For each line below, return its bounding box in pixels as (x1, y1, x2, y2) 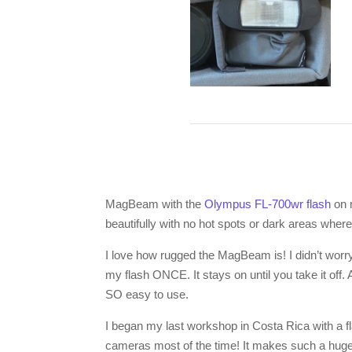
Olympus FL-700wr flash (204, 196, 332, 211)
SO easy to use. (105, 287, 189, 301)
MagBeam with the (105, 196, 205, 211)
